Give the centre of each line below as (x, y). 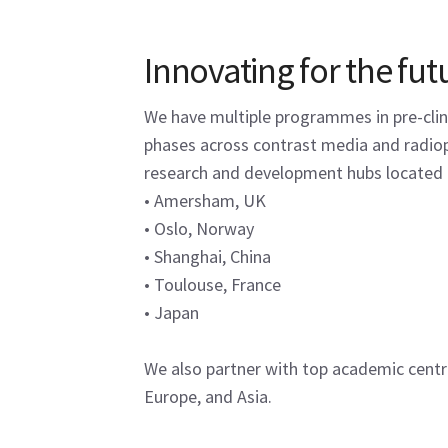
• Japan (171, 313)
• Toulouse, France (212, 285)
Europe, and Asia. (208, 397)
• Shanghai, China (207, 257)
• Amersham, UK (205, 201)
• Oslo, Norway (199, 229)
